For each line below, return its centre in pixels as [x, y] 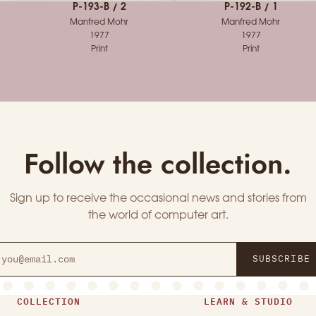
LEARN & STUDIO [248, 301]
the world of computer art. [158, 215]
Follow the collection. [158, 163]
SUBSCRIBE [281, 259]
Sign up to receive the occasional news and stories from [158, 198]
